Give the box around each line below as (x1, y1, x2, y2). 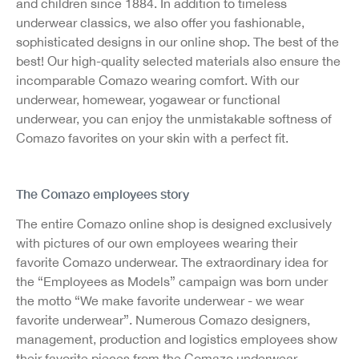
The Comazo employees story (16, 186, 189, 201)
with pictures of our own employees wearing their (16, 236, 297, 250)
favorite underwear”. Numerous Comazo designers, (16, 313, 310, 327)
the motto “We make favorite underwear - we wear (16, 293, 304, 308)
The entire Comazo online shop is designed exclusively (16, 216, 332, 231)
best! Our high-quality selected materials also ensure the (16, 54, 341, 68)
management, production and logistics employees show (16, 332, 337, 346)
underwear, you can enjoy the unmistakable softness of (16, 111, 332, 126)
